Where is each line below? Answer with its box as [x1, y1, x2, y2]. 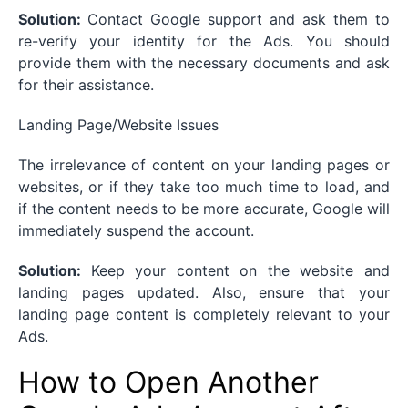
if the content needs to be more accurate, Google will [18, 199, 390, 219]
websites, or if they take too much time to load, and [18, 178, 390, 197]
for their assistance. [18, 76, 154, 95]
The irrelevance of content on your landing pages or [18, 156, 390, 175]
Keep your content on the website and [90, 261, 391, 280]
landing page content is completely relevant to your [18, 305, 390, 324]
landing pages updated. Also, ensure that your [18, 283, 390, 302]
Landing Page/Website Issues [18, 116, 219, 135]
